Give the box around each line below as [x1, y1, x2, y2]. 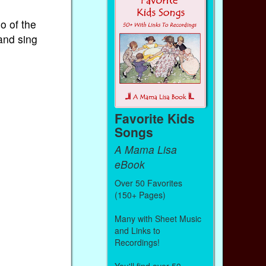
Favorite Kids [114, 109, 195, 127]
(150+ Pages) [114, 188, 166, 201]
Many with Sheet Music [114, 212, 201, 224]
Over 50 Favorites [114, 176, 182, 189]
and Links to [114, 224, 160, 236]
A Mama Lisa [114, 142, 177, 157]
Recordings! [114, 236, 160, 248]
